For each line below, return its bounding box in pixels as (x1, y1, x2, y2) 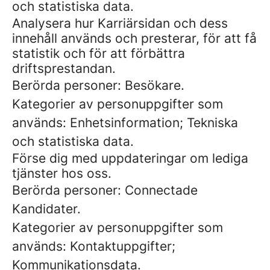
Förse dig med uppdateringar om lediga (12, 151, 248, 166)
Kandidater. (12, 201, 81, 216)
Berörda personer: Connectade (12, 183, 198, 198)
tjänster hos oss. (12, 166, 111, 181)
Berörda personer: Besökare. (12, 78, 184, 93)
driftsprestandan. (12, 61, 116, 76)
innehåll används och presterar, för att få (12, 31, 257, 46)
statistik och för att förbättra (12, 46, 185, 61)
